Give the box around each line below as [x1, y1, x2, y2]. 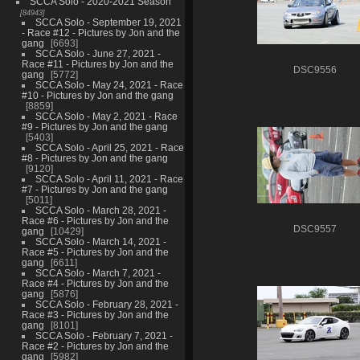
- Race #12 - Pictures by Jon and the [21, 27, 180, 38]
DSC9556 [293, 65, 337, 76]
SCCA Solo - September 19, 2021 [35, 16, 182, 27]
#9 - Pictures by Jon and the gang [21, 121, 168, 132]
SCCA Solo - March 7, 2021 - [35, 267, 161, 278]
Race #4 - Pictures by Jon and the [21, 277, 169, 288]
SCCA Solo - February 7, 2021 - [35, 329, 173, 341]
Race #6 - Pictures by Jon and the [21, 215, 169, 226]
